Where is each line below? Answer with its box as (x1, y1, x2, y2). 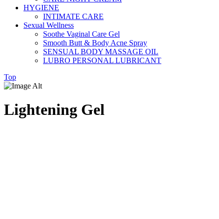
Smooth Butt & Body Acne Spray (43, 39, 147, 47)
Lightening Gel (4, 101, 105, 119)
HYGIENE (23, 3, 59, 12)
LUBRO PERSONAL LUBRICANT (43, 56, 161, 65)
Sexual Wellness (23, 21, 74, 29)
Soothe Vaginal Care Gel (43, 30, 120, 38)
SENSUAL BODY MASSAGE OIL (43, 47, 158, 56)
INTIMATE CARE (43, 12, 104, 21)
